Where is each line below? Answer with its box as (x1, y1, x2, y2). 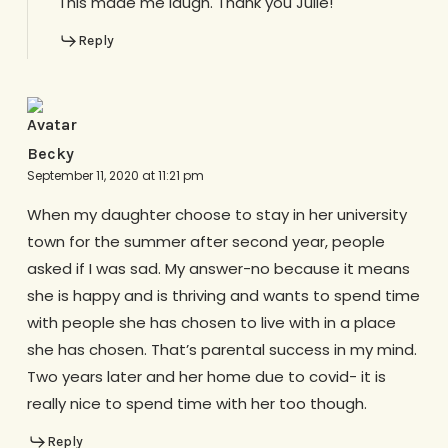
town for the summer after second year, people (26, 230, 385, 252)
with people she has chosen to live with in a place (26, 311, 396, 333)
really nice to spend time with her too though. (26, 392, 367, 414)
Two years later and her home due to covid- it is (26, 365, 386, 387)
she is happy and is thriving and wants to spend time (26, 284, 420, 306)
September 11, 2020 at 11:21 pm (26, 166, 204, 184)
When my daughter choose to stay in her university (26, 203, 407, 225)
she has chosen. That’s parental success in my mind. (26, 338, 417, 360)
